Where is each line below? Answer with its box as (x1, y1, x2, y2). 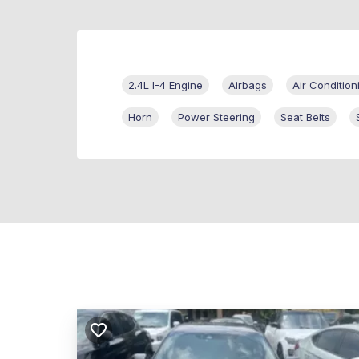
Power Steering (178, 111, 255, 124)
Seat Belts (280, 111, 330, 124)
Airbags (228, 79, 267, 92)
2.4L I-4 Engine (128, 79, 203, 92)
